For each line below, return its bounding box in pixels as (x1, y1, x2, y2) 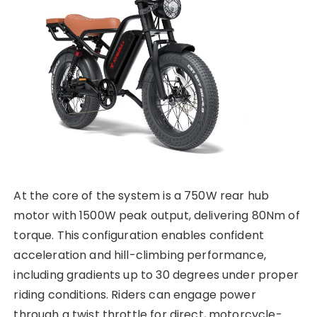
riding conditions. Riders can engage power (13, 286, 256, 303)
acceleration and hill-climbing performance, (13, 246, 266, 263)
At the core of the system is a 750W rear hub (13, 187, 270, 204)
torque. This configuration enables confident (13, 226, 265, 243)
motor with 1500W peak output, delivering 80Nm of (13, 207, 300, 224)
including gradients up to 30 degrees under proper (13, 266, 299, 283)
